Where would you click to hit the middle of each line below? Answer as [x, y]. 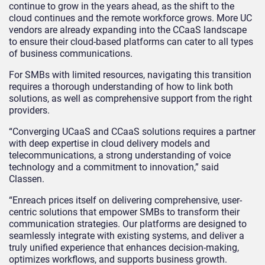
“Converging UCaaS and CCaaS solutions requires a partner [132, 132]
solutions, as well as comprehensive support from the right [130, 99]
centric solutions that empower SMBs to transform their [124, 212]
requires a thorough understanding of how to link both [121, 87]
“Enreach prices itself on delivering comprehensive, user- [125, 201]
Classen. [27, 179]
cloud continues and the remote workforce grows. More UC [130, 18]
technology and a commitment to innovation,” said [114, 167]
